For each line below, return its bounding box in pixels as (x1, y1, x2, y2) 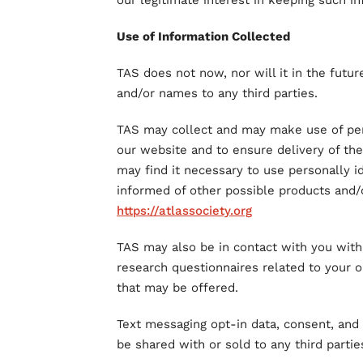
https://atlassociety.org (117, 203, 252, 218)
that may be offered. (117, 280, 238, 295)
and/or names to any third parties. (117, 86, 318, 100)
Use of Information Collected (117, 29, 290, 44)
